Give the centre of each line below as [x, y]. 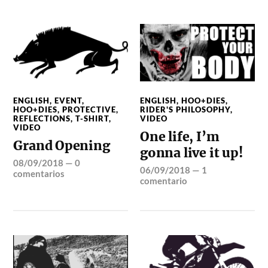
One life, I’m [180, 137]
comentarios [39, 174]
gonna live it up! [191, 153]
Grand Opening [62, 146]
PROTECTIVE [89, 110]
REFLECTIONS [42, 119]
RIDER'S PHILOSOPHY [185, 110]
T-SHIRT [92, 119]
